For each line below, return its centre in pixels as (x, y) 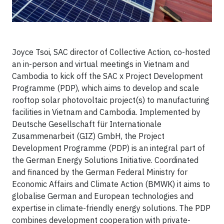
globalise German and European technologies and (103, 196)
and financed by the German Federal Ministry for (100, 172)
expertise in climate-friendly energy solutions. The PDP (111, 208)
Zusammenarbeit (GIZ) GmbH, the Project (88, 136)
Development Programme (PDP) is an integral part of (108, 148)
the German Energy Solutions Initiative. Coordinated (105, 160)
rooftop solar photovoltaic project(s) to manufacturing (111, 100)
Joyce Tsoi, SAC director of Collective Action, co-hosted (111, 52)
